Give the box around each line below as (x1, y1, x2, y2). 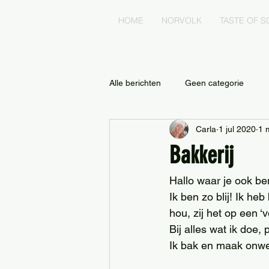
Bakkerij (169, 141, 234, 169)
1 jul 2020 (219, 124, 256, 134)
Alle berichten (109, 77, 161, 88)
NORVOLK (162, 15, 202, 26)
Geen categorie (185, 77, 244, 88)
